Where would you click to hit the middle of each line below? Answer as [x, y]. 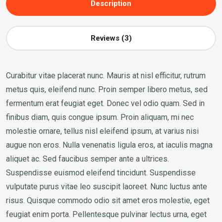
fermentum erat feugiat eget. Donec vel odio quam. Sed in [105, 103]
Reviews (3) [111, 38]
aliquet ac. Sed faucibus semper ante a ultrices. [87, 159]
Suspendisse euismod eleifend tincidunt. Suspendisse [101, 172]
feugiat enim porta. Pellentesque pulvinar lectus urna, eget [106, 214]
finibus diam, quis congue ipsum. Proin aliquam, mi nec [100, 117]
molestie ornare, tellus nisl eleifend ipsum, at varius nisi [102, 131]
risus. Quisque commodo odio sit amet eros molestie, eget [108, 200]
